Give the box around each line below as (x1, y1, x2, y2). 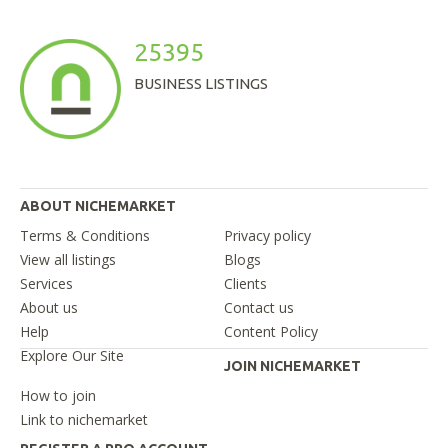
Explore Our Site (20, 346, 124, 366)
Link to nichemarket (20, 410, 148, 430)
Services (20, 274, 73, 294)
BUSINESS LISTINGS (134, 75, 268, 93)
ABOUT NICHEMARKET (20, 198, 176, 215)
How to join (20, 386, 96, 406)
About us (20, 298, 78, 318)
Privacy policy (224, 226, 311, 246)
